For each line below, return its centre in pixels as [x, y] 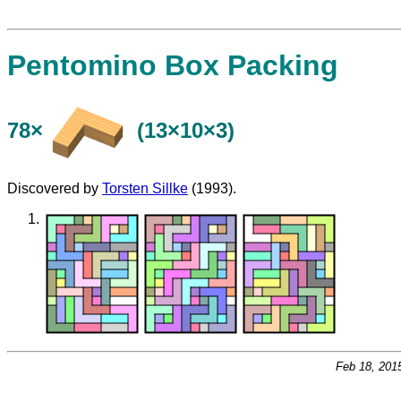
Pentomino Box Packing [173, 66]
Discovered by [55, 188]
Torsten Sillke [145, 188]
